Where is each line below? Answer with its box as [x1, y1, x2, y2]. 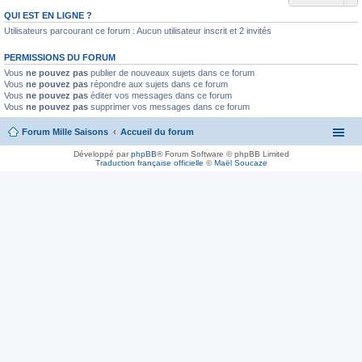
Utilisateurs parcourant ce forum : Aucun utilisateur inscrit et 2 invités [4, 26, 271, 36]
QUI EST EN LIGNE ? [4, 11, 92, 20]
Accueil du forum [120, 126, 194, 137]
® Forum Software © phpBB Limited [156, 149, 289, 158]
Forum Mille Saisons [22, 126, 108, 137]
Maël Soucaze [213, 158, 267, 167]
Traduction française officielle [95, 158, 204, 167]
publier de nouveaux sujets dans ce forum [88, 68, 255, 78]
